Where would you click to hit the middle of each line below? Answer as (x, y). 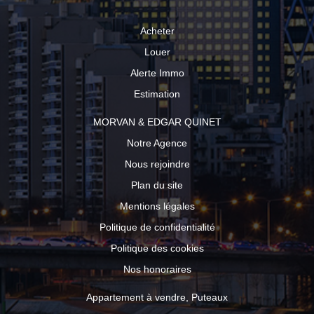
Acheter (157, 31)
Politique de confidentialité (157, 227)
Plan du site (157, 185)
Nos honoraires (157, 269)
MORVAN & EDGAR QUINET (157, 122)
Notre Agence (157, 143)
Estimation (157, 94)
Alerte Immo (157, 73)
